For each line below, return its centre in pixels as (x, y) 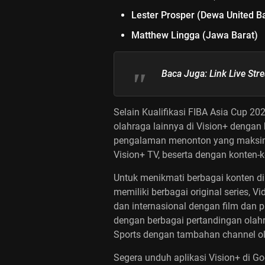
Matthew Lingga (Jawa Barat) (195, 35)
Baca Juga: (184, 74)
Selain (128, 112)
